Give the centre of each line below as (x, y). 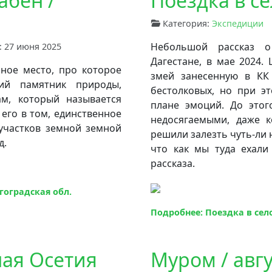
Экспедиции (238, 23)
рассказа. (173, 163)
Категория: (186, 23)
